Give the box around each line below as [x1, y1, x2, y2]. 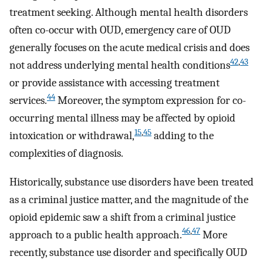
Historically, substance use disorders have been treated [9, 175, 254, 188]
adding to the [151, 129, 214, 142]
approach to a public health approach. [9, 228, 182, 241]
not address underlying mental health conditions [9, 58, 230, 72]
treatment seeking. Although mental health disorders [9, 5, 248, 19]
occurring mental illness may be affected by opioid [9, 111, 235, 124]
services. [9, 93, 47, 107]
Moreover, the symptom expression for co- [55, 93, 246, 107]
